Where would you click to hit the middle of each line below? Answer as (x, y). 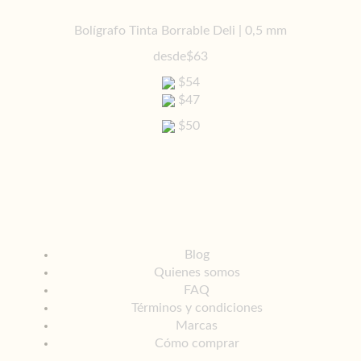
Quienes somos (197, 272)
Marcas (197, 326)
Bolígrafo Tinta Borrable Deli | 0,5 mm (180, 31)
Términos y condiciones (197, 308)
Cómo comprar (197, 343)
